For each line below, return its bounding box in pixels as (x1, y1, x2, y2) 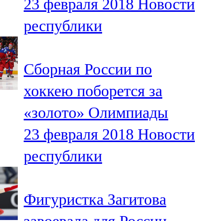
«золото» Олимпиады (24, 104, 168, 122)
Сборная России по (24, 60, 152, 78)
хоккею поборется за (24, 82, 162, 100)
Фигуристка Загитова (24, 190, 166, 209)
